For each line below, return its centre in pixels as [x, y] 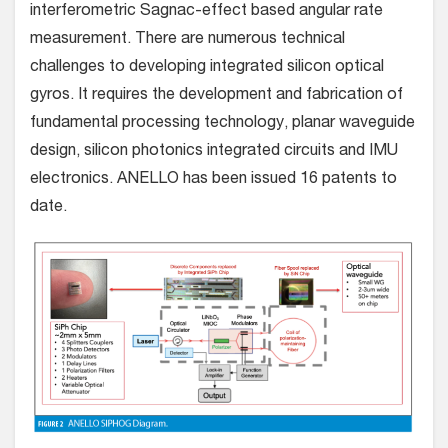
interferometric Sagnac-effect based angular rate [206, 11]
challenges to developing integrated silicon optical [207, 67]
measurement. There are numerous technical [187, 39]
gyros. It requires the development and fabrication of [216, 95]
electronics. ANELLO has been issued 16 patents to [213, 179]
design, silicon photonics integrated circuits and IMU [214, 151]
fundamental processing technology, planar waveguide [222, 123]
